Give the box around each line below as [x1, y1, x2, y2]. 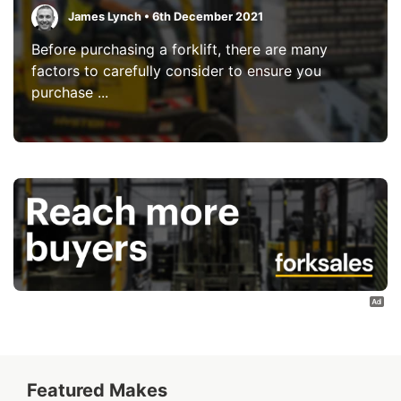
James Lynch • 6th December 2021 [65, 10, 263, 24]
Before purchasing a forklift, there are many [31, 40, 328, 59]
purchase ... [31, 83, 108, 102]
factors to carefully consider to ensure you [31, 62, 321, 81]
